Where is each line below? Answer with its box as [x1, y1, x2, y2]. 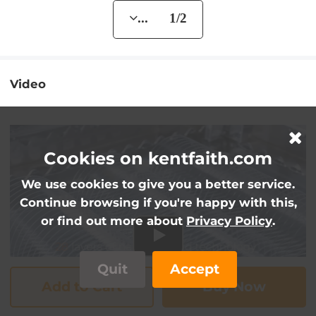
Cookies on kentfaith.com [44, 148, 272, 169]
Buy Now [202, 278, 266, 295]
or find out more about [41, 214, 186, 228]
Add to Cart [42, 278, 123, 295]
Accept [169, 261, 219, 277]
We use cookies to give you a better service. [21, 177, 295, 191]
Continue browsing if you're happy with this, [19, 195, 297, 209]
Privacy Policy [186, 214, 272, 228]
